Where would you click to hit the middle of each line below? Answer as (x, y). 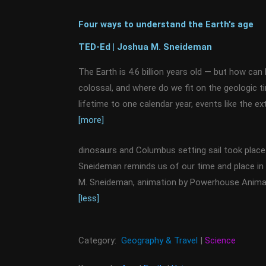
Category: (100, 240)
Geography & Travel (159, 240)
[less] (89, 198)
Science (220, 240)
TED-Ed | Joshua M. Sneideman (145, 47)
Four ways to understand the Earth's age (166, 24)
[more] (91, 120)
